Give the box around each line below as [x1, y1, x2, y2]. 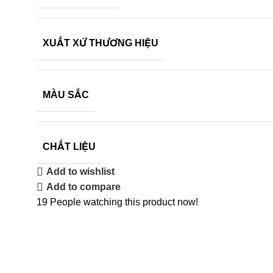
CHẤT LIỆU [43, 141, 96, 152]
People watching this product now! [50, 196, 198, 207]
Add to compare [46, 182, 121, 193]
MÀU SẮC [43, 89, 89, 100]
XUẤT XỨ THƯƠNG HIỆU [43, 37, 158, 48]
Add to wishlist [46, 166, 115, 177]
